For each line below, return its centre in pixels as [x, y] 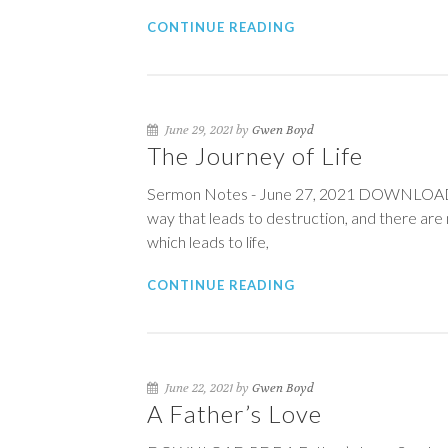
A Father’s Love [234, 413]
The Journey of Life [255, 155]
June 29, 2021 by [207, 130]
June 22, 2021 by [207, 388]
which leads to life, [208, 241]
